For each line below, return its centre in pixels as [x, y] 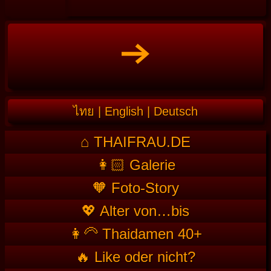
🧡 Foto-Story [135, 188]
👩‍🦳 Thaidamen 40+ [135, 233]
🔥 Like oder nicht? [135, 256]
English [124, 111]
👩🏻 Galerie [135, 165]
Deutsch [176, 111]
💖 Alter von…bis [135, 211]
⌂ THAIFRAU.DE [135, 142]
